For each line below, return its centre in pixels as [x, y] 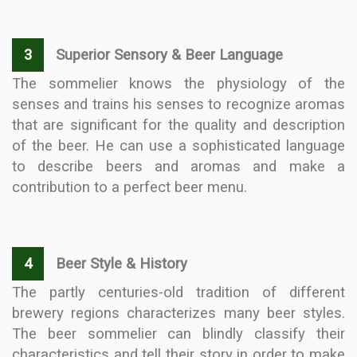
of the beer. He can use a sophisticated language [178, 146]
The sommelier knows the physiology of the [178, 84]
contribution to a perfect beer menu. [129, 187]
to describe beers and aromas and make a [178, 167]
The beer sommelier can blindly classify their [178, 334]
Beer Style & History [120, 264]
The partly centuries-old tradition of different [178, 292]
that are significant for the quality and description [178, 125]
